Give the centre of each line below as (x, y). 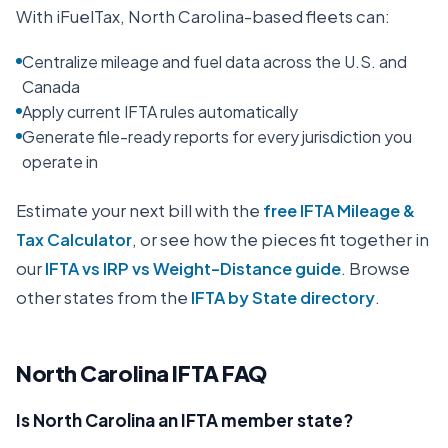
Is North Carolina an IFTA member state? (184, 420)
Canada (51, 86)
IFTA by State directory (283, 297)
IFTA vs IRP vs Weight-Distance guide (193, 268)
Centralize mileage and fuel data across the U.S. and (214, 61)
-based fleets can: (317, 16)
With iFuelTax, (72, 16)
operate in (60, 161)
